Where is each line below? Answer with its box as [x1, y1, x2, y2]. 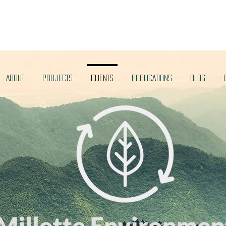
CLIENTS [91, 75, 114, 81]
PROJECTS [42, 75, 73, 81]
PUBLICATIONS [132, 75, 172, 81]
